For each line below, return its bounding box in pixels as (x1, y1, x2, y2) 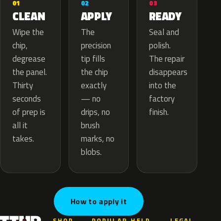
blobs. (80, 146, 102, 159)
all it (12, 119, 28, 132)
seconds (12, 92, 41, 106)
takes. (12, 132, 34, 146)
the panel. (12, 66, 47, 79)
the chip (80, 66, 108, 79)
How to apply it (71, 195, 127, 208)
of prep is (12, 106, 45, 119)
